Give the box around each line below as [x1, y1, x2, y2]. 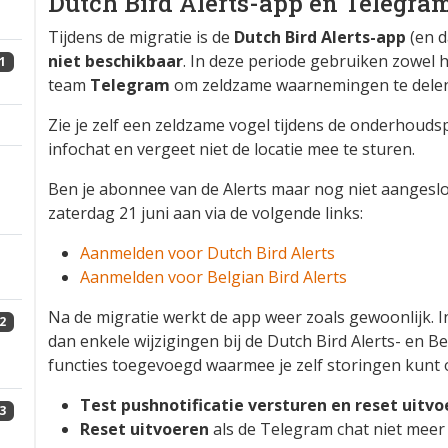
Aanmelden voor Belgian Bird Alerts [80, 266, 347, 288]
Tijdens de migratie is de [48, 26, 234, 48]
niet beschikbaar [48, 50, 183, 72]
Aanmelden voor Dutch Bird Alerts [80, 242, 335, 264]
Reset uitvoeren [80, 418, 209, 440]
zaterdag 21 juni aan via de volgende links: [48, 202, 363, 224]
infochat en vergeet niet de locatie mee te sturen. [48, 138, 415, 160]
